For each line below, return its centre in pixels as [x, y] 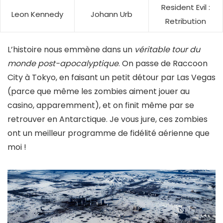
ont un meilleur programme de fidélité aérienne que [109, 133]
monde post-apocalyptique [63, 64]
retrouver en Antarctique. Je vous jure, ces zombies [108, 119]
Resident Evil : [186, 7]
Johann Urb [111, 14]
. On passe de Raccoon [163, 64]
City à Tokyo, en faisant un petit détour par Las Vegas [111, 78]
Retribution [186, 21]
